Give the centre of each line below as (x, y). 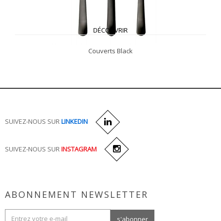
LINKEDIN (74, 122)
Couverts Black (110, 51)
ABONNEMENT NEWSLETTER (76, 194)
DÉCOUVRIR (110, 30)
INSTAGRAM (79, 149)
